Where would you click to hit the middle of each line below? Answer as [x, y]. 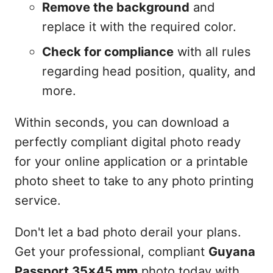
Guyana [232, 252]
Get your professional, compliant [111, 252]
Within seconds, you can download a [122, 122]
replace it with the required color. [139, 26]
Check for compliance [108, 51]
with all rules [212, 51]
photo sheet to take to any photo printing [134, 180]
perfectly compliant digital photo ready [127, 141]
